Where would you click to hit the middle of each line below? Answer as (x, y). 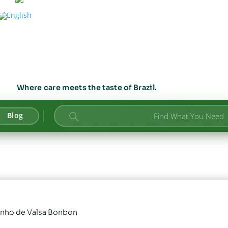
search (75, 121)
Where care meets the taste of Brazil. (87, 88)
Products (79, 113)
